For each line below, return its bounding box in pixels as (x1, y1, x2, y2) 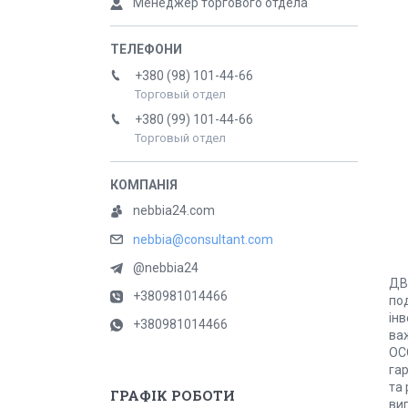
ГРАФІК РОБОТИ (110, 386, 235, 405)
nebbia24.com (133, 203, 215, 218)
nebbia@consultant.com (133, 232, 273, 248)
